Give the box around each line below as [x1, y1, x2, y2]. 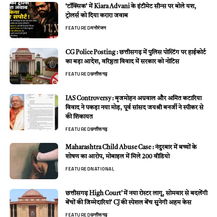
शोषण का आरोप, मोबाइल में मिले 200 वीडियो [65, 154, 170, 160]
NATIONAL [91, 165, 114, 173]
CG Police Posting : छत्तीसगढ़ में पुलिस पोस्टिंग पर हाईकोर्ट [65, 49, 206, 56]
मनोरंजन [91, 24, 107, 32]
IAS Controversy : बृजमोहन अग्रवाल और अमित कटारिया [65, 95, 201, 102]
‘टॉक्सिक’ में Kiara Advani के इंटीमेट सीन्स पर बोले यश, [65, 3, 196, 10]
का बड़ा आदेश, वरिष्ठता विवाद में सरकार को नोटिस [65, 59, 179, 65]
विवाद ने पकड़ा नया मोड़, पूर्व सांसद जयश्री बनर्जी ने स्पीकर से [65, 105, 203, 111]
